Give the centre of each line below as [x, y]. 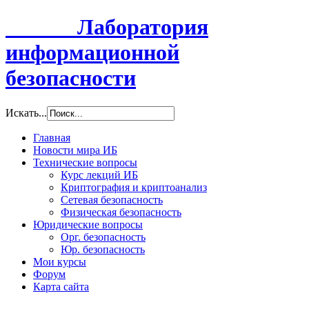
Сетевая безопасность [112, 199]
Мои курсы [60, 261]
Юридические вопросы [88, 224]
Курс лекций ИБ [99, 175]
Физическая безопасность [121, 212]
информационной [92, 53]
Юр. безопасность [103, 249]
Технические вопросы [85, 162]
